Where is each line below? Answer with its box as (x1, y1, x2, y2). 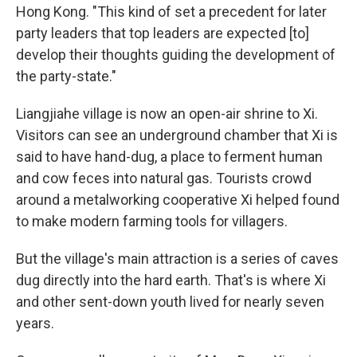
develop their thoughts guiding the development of (16, 46, 335, 63)
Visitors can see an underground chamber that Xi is (16, 127, 338, 143)
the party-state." (16, 68, 116, 84)
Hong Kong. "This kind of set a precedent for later (16, 3, 327, 20)
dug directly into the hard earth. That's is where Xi (16, 272, 326, 288)
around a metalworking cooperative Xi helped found (16, 191, 339, 208)
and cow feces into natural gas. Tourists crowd (16, 170, 312, 186)
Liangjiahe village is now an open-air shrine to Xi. (16, 105, 318, 122)
